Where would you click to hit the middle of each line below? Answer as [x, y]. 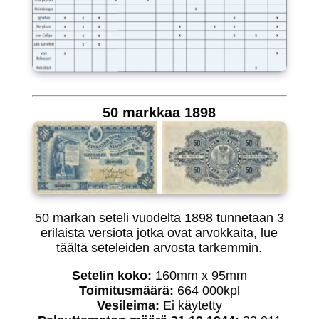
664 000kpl [206, 291]
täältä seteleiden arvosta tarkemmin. [159, 248]
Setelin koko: [111, 276]
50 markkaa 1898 [159, 112]
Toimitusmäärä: [126, 291]
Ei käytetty [190, 305]
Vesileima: [128, 305]
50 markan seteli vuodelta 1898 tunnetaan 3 [159, 218]
